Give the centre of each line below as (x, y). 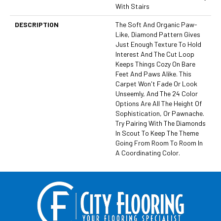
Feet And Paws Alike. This (153, 74)
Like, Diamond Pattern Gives (158, 35)
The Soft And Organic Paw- (156, 25)
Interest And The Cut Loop (155, 54)
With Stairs (132, 6)
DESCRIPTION (37, 25)
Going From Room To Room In (159, 143)
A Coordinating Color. (148, 153)
